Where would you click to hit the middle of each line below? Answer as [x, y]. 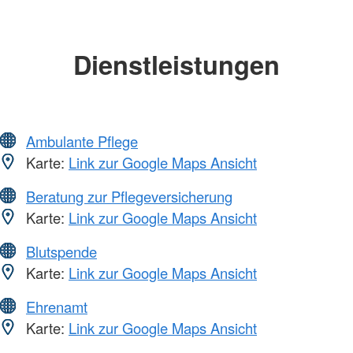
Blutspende [61, 251]
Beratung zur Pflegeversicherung [129, 196]
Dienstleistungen [176, 65]
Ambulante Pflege [82, 141]
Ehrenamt [57, 306]
